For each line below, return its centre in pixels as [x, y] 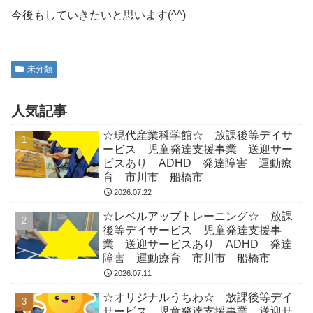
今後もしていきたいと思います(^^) [99, 15]
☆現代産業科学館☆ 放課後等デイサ [198, 136]
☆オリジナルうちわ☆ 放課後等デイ [198, 298]
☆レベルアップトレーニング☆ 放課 [198, 217]
